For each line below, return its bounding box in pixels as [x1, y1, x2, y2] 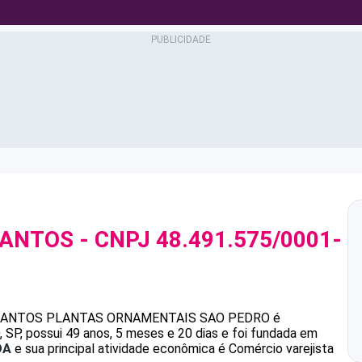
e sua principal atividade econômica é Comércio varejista [11, 341, 334, 356]
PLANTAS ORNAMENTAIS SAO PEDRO [46, 310, 270, 326]
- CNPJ [74, 226, 156, 253]
